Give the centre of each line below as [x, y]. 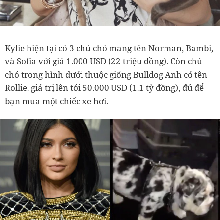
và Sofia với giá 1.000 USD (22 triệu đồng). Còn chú [104, 61]
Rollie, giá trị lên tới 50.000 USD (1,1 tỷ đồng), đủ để [104, 87]
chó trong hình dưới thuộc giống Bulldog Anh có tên [106, 74]
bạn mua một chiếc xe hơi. [56, 101]
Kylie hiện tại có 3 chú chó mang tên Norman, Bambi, [109, 48]
